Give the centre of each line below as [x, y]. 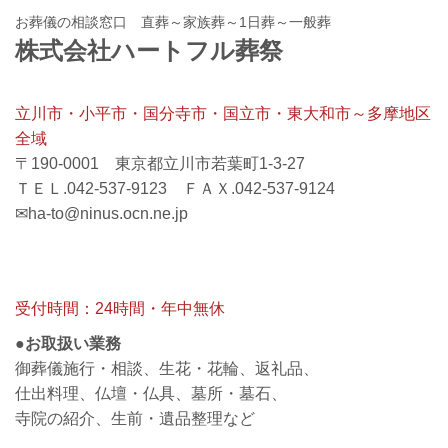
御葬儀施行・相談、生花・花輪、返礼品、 [167, 368]
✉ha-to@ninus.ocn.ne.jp [101, 213]
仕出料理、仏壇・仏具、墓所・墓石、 [151, 393]
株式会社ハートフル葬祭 [149, 50]
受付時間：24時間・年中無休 [120, 308]
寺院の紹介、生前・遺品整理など [135, 418]
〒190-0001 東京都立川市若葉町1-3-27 [160, 163]
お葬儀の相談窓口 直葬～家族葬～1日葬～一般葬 [173, 21]
